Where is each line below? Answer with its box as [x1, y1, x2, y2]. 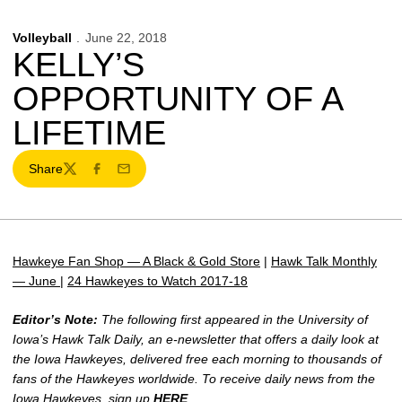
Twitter [61, 169, 100, 184]
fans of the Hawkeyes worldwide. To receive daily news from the [13, 371, 375, 386]
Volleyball [13, 31, 72, 45]
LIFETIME [13, 114, 166, 152]
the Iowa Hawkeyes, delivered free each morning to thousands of [13, 352, 381, 366]
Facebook [88, 169, 145, 184]
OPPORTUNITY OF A [13, 80, 342, 118]
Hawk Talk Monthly [271, 254, 377, 268]
